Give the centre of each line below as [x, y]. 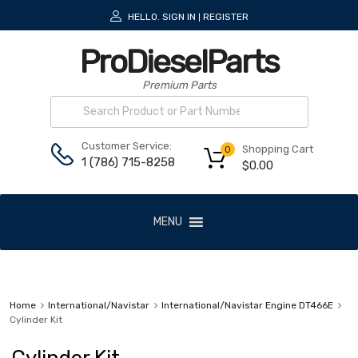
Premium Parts [179, 84]
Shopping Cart [277, 149]
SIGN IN [179, 16]
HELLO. [143, 16]
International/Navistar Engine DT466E [247, 306]
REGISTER [225, 16]
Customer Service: [127, 146]
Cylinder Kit [36, 320]
